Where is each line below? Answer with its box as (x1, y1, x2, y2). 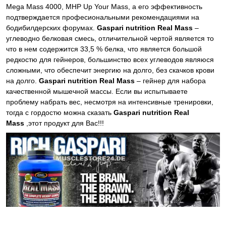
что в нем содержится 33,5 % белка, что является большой (6, 45, 202, 53)
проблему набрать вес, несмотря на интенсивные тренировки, (6, 98, 213, 106)
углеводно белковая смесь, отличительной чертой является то (6, 34, 214, 43)
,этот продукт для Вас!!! (24, 119, 104, 128)
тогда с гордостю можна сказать (6, 108, 114, 117)
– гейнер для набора (135, 77, 206, 85)
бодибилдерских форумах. (6, 24, 97, 32)
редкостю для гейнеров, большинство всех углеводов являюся (6, 55, 214, 64)
